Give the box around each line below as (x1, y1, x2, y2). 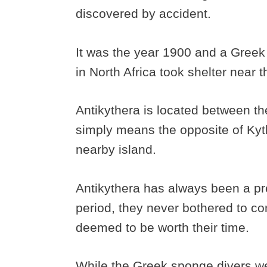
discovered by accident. (76, 7, 211, 21)
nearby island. (76, 142, 160, 157)
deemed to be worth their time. (76, 220, 253, 234)
